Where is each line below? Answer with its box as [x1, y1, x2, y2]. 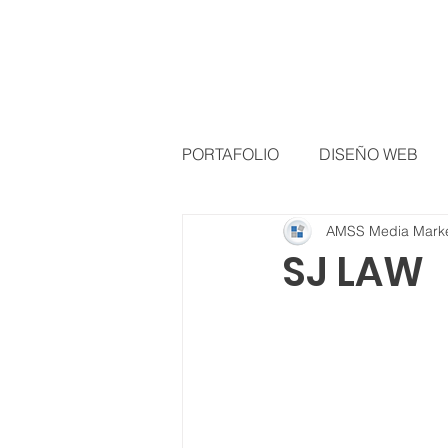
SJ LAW [282, 244, 424, 300]
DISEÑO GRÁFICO [222, 224, 357, 244]
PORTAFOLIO [182, 144, 279, 164]
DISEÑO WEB [319, 144, 418, 164]
